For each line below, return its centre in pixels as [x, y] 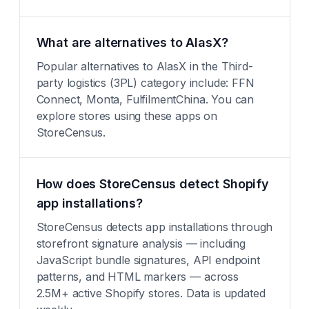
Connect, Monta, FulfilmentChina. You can [145, 99]
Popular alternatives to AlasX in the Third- [144, 66]
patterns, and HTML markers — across [137, 277]
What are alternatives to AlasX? [132, 42]
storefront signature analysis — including [141, 243]
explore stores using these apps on [127, 116]
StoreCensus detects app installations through [154, 227]
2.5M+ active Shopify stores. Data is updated [151, 293]
